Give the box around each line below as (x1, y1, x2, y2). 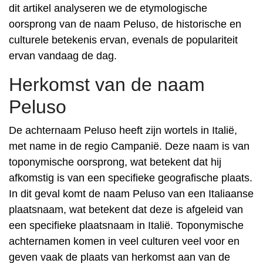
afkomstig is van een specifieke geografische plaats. (9, 172, 252, 184)
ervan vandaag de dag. (9, 50, 117, 62)
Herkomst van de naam (9, 74, 205, 95)
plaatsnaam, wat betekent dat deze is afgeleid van (9, 204, 243, 215)
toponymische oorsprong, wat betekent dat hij (9, 156, 221, 168)
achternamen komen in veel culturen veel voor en (9, 235, 240, 247)
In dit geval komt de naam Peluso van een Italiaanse (9, 188, 254, 200)
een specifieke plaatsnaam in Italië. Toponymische (9, 220, 244, 231)
